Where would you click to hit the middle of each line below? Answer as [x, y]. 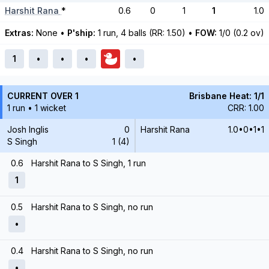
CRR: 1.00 [246, 108]
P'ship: [81, 33]
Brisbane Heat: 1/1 [227, 96]
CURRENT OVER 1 [43, 96]
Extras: [19, 33]
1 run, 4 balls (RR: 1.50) [143, 33]
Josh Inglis [28, 129]
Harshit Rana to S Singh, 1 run [89, 163]
